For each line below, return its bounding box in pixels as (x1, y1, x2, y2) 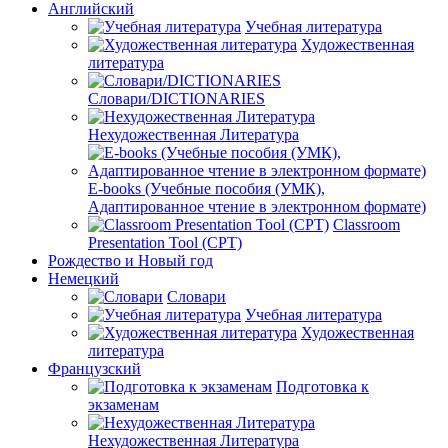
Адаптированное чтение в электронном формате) (88, 197, 426, 215)
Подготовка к (276, 377, 369, 395)
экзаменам (88, 395, 159, 413)
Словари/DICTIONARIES (88, 89, 265, 107)
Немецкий (48, 269, 119, 287)
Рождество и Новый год (48, 251, 213, 269)
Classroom (333, 215, 400, 233)
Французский (48, 359, 141, 377)
